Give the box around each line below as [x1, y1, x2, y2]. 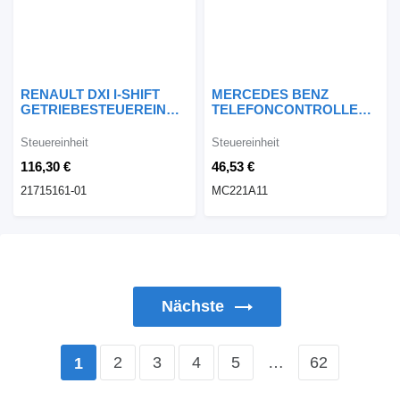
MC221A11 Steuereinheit [212, 117, 364, 133]
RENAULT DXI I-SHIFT [21, 87, 160, 103]
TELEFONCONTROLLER [212, 102, 368, 118]
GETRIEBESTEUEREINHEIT [21, 102, 196, 118]
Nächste [161, 297, 224, 316]
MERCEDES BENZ [212, 87, 329, 103]
